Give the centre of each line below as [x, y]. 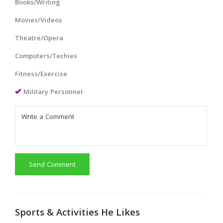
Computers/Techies [46, 57]
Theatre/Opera [39, 39]
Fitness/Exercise [41, 75]
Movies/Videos [39, 21]
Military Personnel [53, 93]
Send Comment [52, 165]
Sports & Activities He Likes [77, 214]
